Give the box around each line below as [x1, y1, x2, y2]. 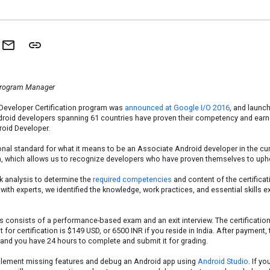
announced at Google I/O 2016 [125, 103, 230, 112]
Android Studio [198, 257, 248, 266]
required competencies [93, 175, 172, 184]
